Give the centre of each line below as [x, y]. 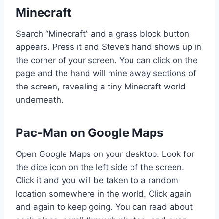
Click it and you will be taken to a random [97, 180]
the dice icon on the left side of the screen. [100, 167]
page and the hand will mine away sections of [106, 73]
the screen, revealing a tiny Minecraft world [101, 86]
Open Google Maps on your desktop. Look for [105, 154]
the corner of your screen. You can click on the [107, 60]
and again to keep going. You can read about [104, 207]
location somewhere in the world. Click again [103, 193]
